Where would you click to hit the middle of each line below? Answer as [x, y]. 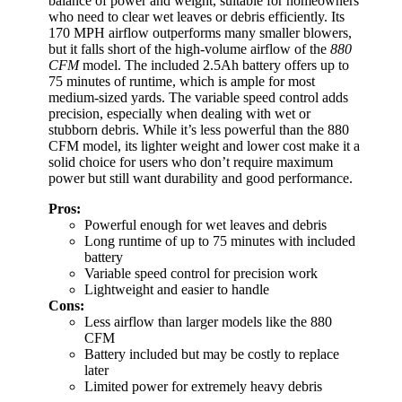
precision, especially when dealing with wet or [179, 114]
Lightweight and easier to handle [177, 290]
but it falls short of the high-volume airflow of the [189, 49]
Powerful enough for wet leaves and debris [205, 225]
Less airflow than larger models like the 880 [208, 322]
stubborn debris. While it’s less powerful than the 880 [199, 130]
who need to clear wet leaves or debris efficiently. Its [197, 17]
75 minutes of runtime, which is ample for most [182, 82]
